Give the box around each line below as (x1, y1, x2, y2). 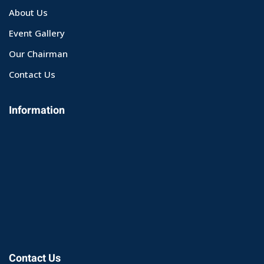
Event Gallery (9, 27, 65, 39)
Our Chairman (9, 47, 68, 60)
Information (9, 102, 65, 118)
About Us (9, 6, 48, 18)
